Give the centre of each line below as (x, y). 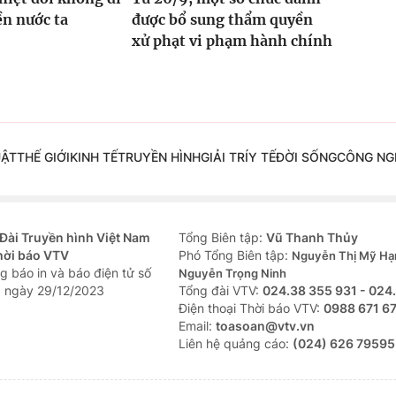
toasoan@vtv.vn (265, 326)
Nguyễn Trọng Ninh (232, 274)
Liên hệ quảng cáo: (236, 344)
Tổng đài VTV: (221, 291)
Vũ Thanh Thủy (312, 238)
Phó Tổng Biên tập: (235, 255)
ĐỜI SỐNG (306, 157)
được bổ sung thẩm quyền (222, 20)
